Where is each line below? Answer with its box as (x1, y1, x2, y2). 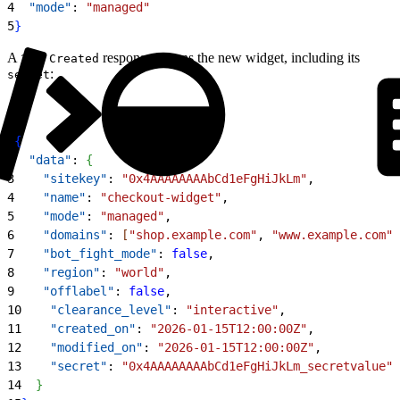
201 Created (21, 51, 99, 65)
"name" (14, 189, 86, 204)
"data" (14, 152, 71, 167)
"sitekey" (14, 171, 107, 186)
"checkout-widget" (100, 189, 221, 204)
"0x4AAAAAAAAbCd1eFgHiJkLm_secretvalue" (121, 358, 393, 373)
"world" (114, 264, 164, 279)
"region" (14, 264, 100, 279)
